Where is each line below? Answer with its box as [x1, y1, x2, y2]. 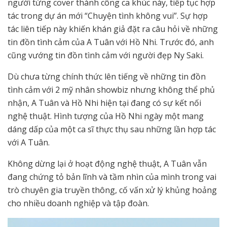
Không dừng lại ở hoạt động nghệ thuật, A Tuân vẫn [8, 158, 207, 169]
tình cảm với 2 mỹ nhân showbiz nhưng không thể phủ [8, 84, 215, 95]
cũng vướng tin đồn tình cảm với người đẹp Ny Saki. [8, 49, 204, 61]
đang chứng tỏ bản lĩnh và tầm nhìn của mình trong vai [8, 171, 216, 182]
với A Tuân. [8, 136, 50, 148]
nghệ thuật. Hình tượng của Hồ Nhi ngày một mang [8, 110, 204, 122]
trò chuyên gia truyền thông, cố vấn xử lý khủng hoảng [8, 184, 217, 196]
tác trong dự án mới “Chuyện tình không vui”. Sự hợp [8, 10, 208, 21]
